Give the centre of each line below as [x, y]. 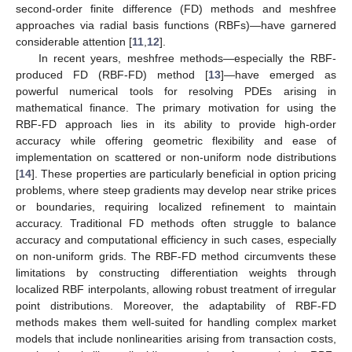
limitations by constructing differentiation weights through [176, 272]
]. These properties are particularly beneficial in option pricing [184, 173]
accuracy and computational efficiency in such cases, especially [176, 239]
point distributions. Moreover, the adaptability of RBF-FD [176, 305]
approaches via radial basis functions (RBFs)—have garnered [176, 25]
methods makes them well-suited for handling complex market [176, 322]
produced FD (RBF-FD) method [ [112, 74]
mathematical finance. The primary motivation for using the [176, 107]
